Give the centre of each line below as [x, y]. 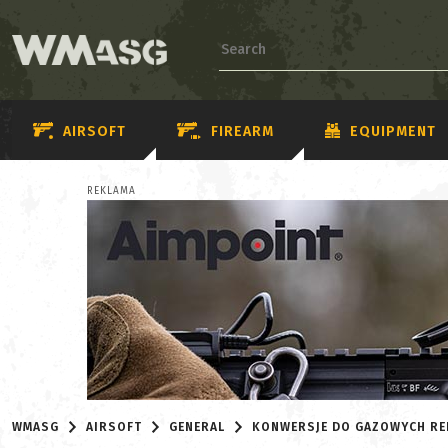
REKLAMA [111, 191]
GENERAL [197, 427]
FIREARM [242, 131]
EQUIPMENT [393, 131]
